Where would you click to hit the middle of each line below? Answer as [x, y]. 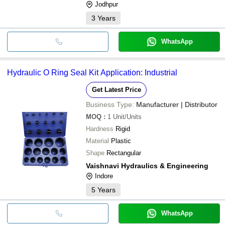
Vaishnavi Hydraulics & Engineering [147, 165]
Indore [104, 176]
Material [97, 141]
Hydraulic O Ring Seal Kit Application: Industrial [92, 72]
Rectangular [124, 153]
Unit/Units [127, 117]
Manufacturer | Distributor [177, 104]
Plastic [121, 141]
